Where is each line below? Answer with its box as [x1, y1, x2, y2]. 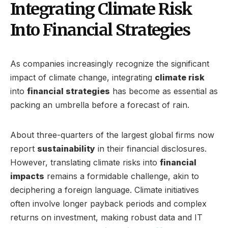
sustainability [37, 143, 95, 154]
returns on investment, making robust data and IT [10, 212, 203, 222]
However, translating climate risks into [10, 157, 160, 167]
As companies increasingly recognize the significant [10, 58, 209, 69]
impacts [10, 170, 44, 181]
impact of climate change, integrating [10, 72, 155, 82]
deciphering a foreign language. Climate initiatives [10, 184, 199, 195]
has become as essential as [110, 85, 218, 96]
